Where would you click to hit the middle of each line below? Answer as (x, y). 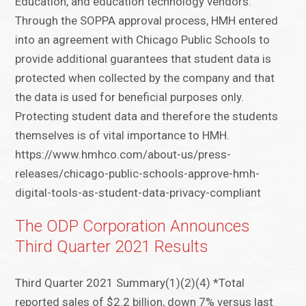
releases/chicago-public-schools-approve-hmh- (138, 174)
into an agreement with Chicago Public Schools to (143, 40)
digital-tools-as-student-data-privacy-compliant (138, 193)
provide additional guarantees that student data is (143, 59)
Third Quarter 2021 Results (112, 247)
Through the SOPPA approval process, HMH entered (147, 21)
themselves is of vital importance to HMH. (123, 136)
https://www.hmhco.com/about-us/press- (123, 155)
